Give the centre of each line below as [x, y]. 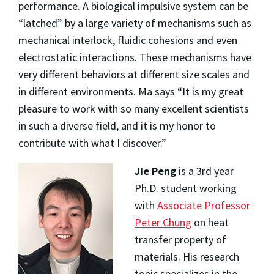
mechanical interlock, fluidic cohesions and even [128, 40]
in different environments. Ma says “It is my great [131, 91]
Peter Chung [163, 222]
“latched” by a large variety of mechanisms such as [135, 23]
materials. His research [187, 256]
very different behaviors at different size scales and [134, 74]
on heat [210, 222]
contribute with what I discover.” [92, 143]
